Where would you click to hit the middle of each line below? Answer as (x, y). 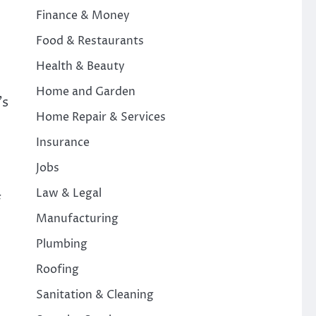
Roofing (57, 269)
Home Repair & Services (101, 117)
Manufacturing (77, 219)
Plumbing (61, 244)
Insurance (62, 142)
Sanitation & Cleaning (95, 295)
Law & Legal (68, 193)
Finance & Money (83, 16)
